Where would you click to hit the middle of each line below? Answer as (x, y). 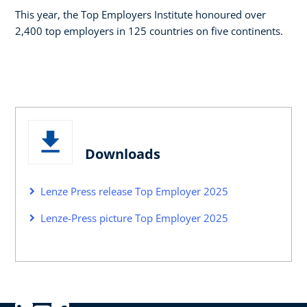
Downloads (123, 153)
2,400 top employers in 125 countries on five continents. (149, 30)
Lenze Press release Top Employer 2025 (134, 191)
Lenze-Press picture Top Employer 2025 (134, 218)
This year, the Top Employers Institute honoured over (140, 14)
